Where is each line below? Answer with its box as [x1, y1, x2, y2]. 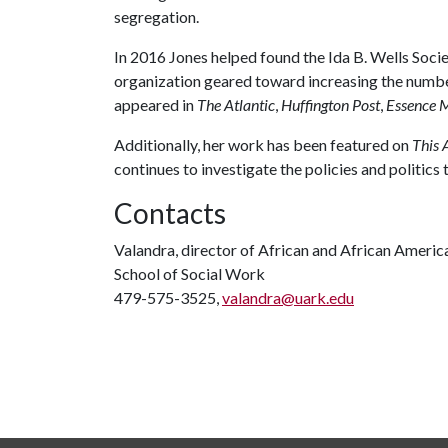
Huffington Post [281, 95, 380, 114]
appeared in [114, 95, 197, 114]
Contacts [114, 196, 226, 230]
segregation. [114, 7, 199, 26]
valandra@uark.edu [222, 288, 354, 307]
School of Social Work [114, 264, 265, 283]
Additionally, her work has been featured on [114, 135, 412, 154]
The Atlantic [197, 95, 275, 114]
